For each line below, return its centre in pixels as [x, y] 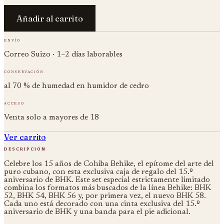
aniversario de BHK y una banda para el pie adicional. [97, 212]
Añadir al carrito [50, 18]
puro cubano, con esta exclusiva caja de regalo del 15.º [98, 172]
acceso [14, 103]
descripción [25, 149]
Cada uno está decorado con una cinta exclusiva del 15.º [102, 204]
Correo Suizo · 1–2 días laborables [63, 54]
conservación [24, 72]
